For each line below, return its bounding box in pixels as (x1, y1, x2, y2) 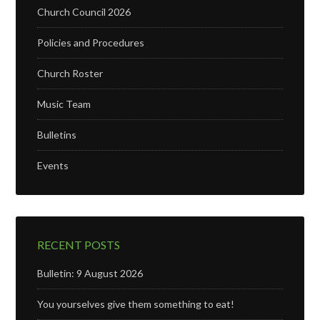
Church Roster (37, 67, 104, 79)
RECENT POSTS (37, 238, 121, 251)
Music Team (37, 98, 91, 110)
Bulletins (37, 129, 77, 141)
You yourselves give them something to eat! (37, 298, 235, 310)
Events (37, 159, 69, 171)
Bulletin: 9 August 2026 (37, 267, 144, 279)
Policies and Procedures (37, 36, 145, 49)
